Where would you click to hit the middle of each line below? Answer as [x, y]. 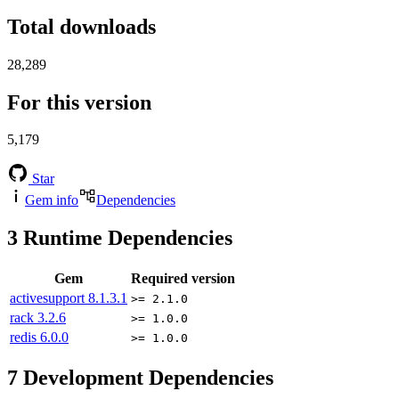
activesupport [49, 298]
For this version [79, 102]
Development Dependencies [146, 378]
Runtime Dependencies [125, 238]
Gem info [52, 200]
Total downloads [81, 26]
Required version [183, 279]
